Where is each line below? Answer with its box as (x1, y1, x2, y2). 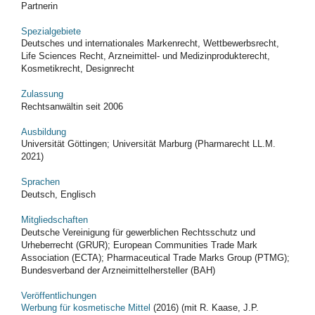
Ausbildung (21, 126, 66, 137)
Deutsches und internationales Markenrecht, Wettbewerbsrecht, (21, 38, 279, 49)
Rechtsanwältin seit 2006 (21, 101, 123, 112)
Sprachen (21, 176, 60, 188)
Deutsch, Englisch (21, 188, 96, 200)
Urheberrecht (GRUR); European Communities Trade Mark (21, 239, 257, 250)
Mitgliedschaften (21, 214, 88, 225)
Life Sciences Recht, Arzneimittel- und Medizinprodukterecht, (21, 51, 270, 62)
